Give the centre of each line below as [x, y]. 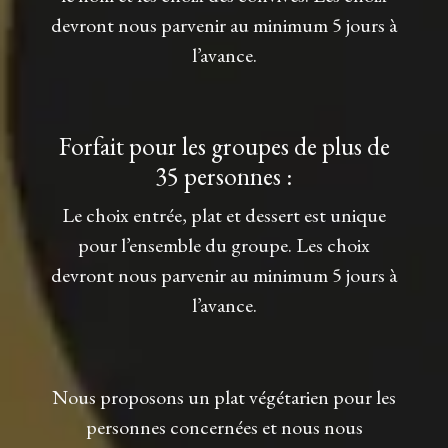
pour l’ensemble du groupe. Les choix [224, 244]
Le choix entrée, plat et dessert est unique [224, 214]
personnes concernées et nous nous [224, 426]
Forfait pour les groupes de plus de [224, 146]
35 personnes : [224, 176]
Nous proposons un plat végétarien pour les [224, 396]
